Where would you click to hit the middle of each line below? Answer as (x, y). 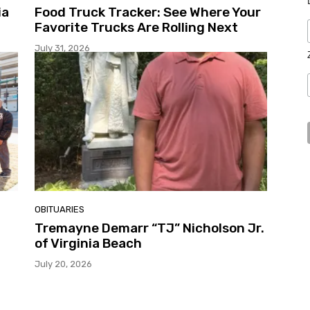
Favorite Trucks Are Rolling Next (136, 27)
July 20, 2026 (63, 264)
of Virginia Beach (88, 244)
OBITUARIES (60, 210)
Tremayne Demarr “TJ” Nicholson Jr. (149, 228)
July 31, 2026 (62, 48)
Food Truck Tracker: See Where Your (148, 12)
